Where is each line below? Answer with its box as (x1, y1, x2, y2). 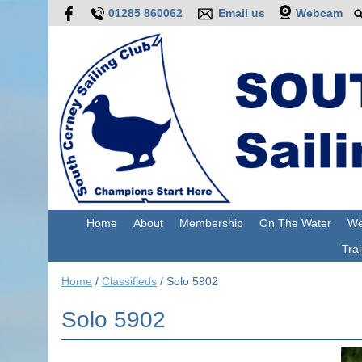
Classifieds (102, 275, 157, 288)
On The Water (259, 217, 331, 230)
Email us (217, 6, 265, 19)
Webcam (295, 6, 343, 19)
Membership (179, 217, 243, 230)
